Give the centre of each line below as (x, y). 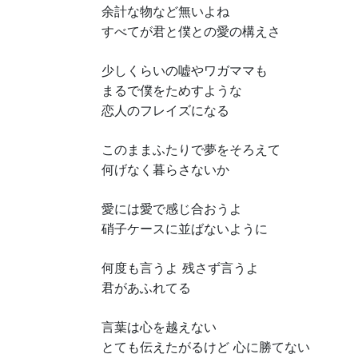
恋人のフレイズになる (165, 110)
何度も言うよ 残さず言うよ (180, 268)
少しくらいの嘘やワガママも (185, 70)
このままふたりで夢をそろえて (191, 149)
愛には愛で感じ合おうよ (172, 209)
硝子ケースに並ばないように (185, 229)
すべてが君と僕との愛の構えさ (191, 31)
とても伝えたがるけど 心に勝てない (206, 347)
